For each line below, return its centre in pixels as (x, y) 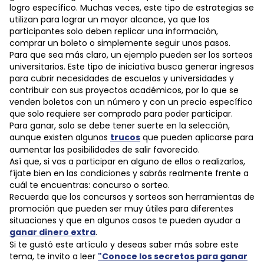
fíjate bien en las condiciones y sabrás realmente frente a (129, 173)
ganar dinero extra (52, 232)
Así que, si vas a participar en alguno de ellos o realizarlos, (127, 161)
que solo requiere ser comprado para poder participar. (121, 114)
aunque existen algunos (60, 137)
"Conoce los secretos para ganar (173, 256)
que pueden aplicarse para (197, 137)
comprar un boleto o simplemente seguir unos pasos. (120, 43)
